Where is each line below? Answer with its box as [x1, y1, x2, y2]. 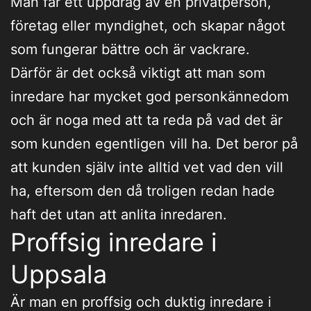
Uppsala [10, 258, 107, 289]
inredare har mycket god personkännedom [10, 87, 289, 105]
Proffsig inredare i [10, 226, 217, 258]
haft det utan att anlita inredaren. [10, 205, 227, 223]
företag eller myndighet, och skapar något [10, 17, 285, 34]
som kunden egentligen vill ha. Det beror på [10, 135, 298, 152]
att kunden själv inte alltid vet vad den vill [10, 158, 283, 176]
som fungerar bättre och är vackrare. [10, 40, 250, 58]
